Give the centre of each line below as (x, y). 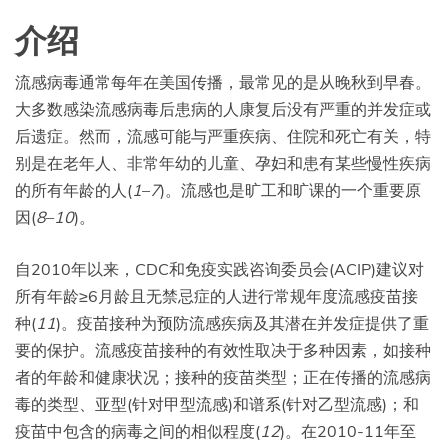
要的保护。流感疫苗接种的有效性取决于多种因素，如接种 (223, 349)
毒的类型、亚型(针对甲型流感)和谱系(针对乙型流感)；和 (217, 403)
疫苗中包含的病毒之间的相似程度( (137, 430)
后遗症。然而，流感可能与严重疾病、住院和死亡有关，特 (223, 135)
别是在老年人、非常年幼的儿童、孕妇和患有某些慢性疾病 (223, 162)
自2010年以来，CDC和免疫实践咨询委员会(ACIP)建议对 (219, 268)
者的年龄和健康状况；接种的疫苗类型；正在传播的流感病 (223, 376)
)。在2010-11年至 (348, 430)
